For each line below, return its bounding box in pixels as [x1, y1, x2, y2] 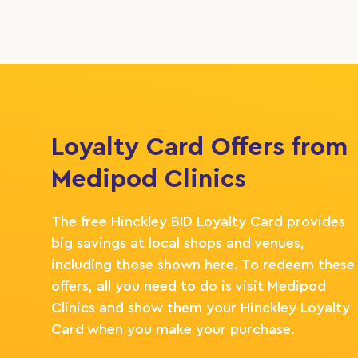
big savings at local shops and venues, [51, 235, 304, 250]
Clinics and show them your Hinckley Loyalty [51, 300, 350, 315]
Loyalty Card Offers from [51, 133, 348, 160]
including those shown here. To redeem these [51, 257, 355, 272]
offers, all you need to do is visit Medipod [51, 278, 326, 293]
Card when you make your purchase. [51, 321, 295, 336]
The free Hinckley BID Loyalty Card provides [51, 213, 345, 229]
